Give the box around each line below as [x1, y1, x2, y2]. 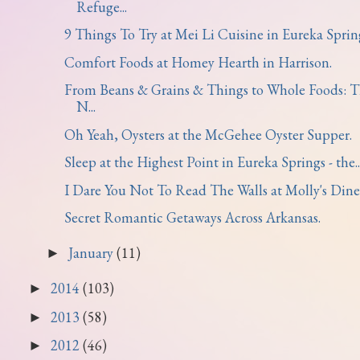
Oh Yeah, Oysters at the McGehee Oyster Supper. [63, 125, 352, 144]
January [67, 243, 117, 262]
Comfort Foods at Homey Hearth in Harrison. [63, 52, 332, 72]
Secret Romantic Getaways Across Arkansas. [63, 208, 321, 227]
